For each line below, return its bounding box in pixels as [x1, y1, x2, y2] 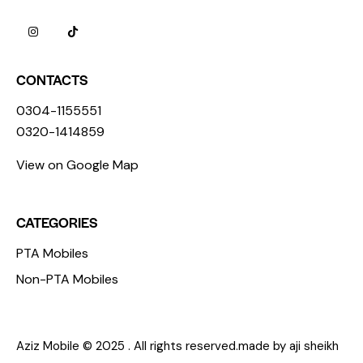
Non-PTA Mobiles [16, 270, 118, 288]
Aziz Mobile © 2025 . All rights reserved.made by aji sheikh [16, 337, 339, 354]
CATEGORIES [16, 211, 97, 232]
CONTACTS [16, 70, 88, 90]
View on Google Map [16, 156, 139, 174]
